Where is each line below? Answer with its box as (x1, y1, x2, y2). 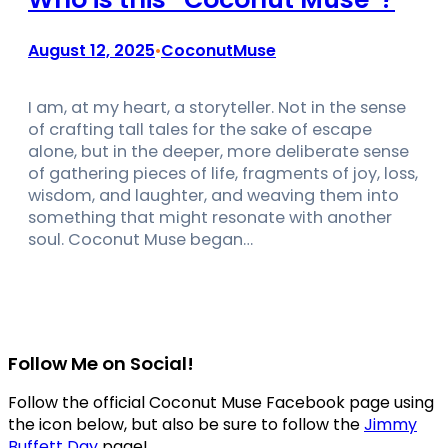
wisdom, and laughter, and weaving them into (28, 183, 399, 207)
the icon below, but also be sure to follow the (8, 412, 364, 436)
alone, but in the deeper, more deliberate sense (28, 139, 409, 163)
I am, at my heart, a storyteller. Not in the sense (28, 95, 406, 119)
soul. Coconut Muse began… (28, 227, 253, 251)
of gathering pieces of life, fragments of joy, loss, (28, 161, 418, 185)
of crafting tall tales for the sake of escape (28, 117, 372, 141)
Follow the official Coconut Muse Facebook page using (8, 390, 434, 414)
